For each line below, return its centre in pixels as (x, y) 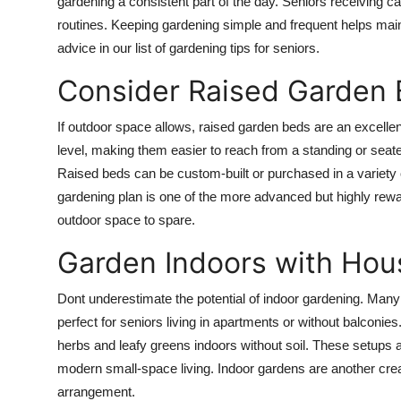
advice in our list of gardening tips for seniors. (188, 47)
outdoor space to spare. (126, 219)
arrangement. (96, 391)
